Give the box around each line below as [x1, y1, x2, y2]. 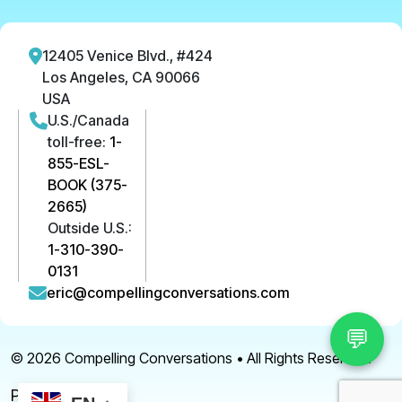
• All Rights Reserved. [232, 349, 371, 368]
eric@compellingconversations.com [47, 284, 290, 302]
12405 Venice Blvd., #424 [42, 47, 213, 66]
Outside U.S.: [48, 219, 132, 238]
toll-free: [48, 133, 109, 152]
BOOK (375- [48, 176, 127, 195]
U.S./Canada [48, 111, 129, 130]
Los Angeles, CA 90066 [42, 68, 200, 87]
